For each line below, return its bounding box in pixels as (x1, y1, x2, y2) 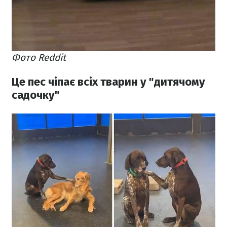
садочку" (12, 88, 60, 102)
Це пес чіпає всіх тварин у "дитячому (12, 75, 205, 89)
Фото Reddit (12, 52, 66, 64)
